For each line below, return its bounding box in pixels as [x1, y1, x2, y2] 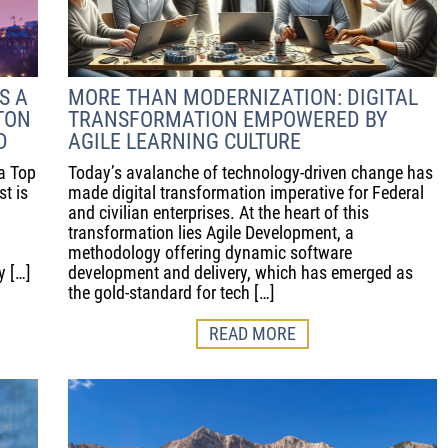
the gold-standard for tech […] [68, 282, 275, 304]
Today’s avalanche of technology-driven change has [68, 162, 433, 184]
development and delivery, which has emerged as [68, 262, 413, 284]
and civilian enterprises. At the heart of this [68, 202, 369, 224]
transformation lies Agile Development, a [68, 222, 354, 244]
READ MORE [209, 323, 296, 345]
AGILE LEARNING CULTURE [68, 129, 301, 155]
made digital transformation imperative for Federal [68, 182, 424, 204]
